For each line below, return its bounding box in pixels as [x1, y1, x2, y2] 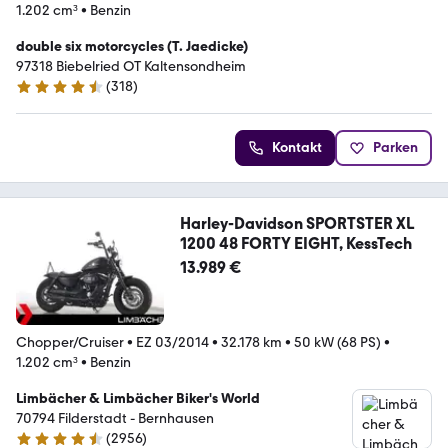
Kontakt [272, 138, 322, 156]
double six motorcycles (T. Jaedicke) [16, 37, 248, 55]
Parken [373, 138, 418, 156]
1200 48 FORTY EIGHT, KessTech [179, 233, 412, 253]
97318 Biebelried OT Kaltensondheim [16, 57, 246, 75]
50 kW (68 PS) [294, 333, 381, 351]
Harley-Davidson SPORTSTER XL [179, 213, 414, 233]
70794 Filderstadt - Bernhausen [16, 409, 214, 427]
